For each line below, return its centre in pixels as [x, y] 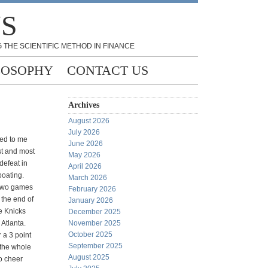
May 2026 [84, 155]
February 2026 [92, 189]
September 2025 [95, 246]
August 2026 [89, 121]
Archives [84, 105]
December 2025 [95, 212]
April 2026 [85, 166]
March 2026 [88, 178]
